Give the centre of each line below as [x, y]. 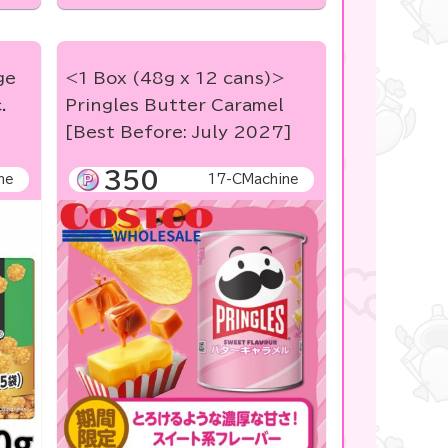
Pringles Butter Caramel [174, 105]
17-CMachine [253, 180]
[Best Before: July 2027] [178, 132]
